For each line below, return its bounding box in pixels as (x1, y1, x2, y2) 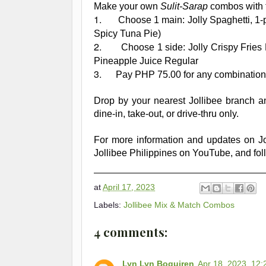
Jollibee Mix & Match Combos (123, 199, 235, 210)
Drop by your (94, 95, 154, 106)
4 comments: (94, 223, 167, 240)
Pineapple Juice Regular (94, 55, 198, 66)
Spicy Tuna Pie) (94, 28, 161, 39)
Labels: (94, 199, 123, 210)
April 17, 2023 (103, 182, 155, 192)
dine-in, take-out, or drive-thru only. (94, 108, 239, 119)
